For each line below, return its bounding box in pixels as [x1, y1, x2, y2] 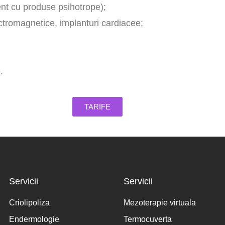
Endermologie [9, 215, 59, 223]
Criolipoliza [9, 198, 50, 207]
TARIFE [84, 102, 110, 111]
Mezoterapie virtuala [124, 198, 196, 207]
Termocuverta [124, 215, 172, 223]
